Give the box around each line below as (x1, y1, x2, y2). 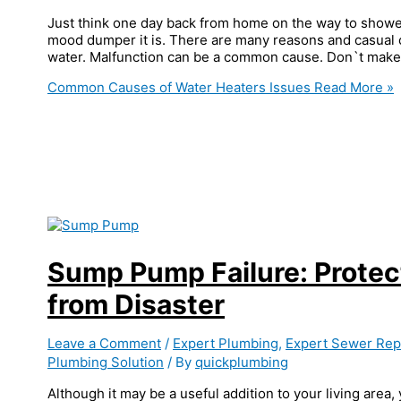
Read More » (311, 78, 394, 96)
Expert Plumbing (173, 334, 278, 352)
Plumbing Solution (47, 353, 164, 371)
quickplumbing (195, 353, 288, 371)
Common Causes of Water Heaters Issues (47, 78, 311, 96)
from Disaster (47, 287, 225, 320)
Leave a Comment (47, 334, 161, 352)
